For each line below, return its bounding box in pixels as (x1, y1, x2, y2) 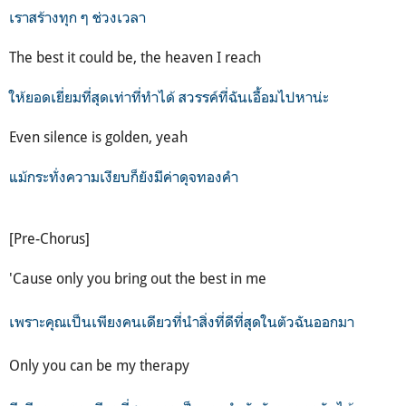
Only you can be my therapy (9, 355, 189, 374)
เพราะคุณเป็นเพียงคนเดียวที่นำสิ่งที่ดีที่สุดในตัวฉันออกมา (9, 312, 354, 331)
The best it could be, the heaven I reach (9, 47, 261, 66)
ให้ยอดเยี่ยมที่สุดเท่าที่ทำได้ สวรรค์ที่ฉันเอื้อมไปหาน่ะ (9, 87, 329, 106)
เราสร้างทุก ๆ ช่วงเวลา (9, 7, 146, 26)
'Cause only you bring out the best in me (9, 268, 266, 287)
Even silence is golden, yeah (9, 127, 188, 146)
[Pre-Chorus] (9, 228, 90, 247)
